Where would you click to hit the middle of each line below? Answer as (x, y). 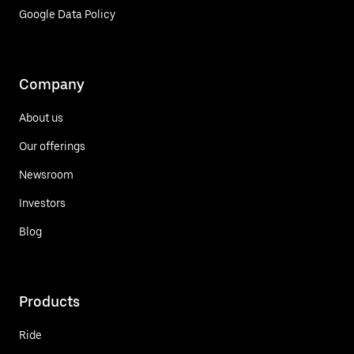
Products (49, 301)
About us (41, 117)
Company (52, 84)
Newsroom (46, 174)
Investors (42, 203)
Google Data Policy (67, 14)
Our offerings (52, 146)
